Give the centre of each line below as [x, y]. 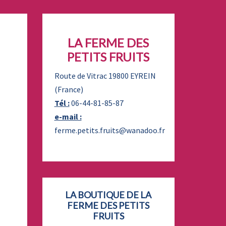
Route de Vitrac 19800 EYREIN [105, 76]
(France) [69, 89]
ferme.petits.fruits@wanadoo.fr [109, 130]
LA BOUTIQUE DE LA [108, 195]
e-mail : [68, 117]
